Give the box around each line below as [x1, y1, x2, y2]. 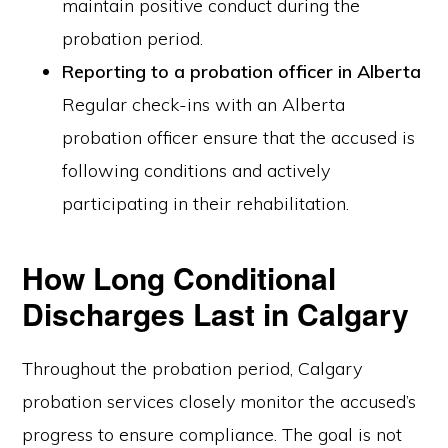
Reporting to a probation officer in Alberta [62, 60, 422, 83]
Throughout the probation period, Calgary [22, 357, 363, 380]
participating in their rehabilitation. [62, 192, 350, 215]
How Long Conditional [22, 256, 337, 299]
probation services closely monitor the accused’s [22, 390, 417, 413]
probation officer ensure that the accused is [62, 126, 416, 149]
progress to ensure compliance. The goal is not [22, 423, 403, 446]
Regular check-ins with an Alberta [62, 93, 346, 116]
